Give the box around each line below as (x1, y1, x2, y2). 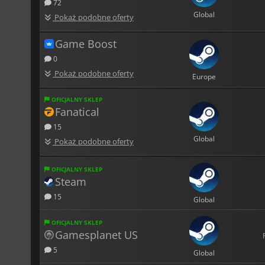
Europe (192, 71, 216, 82)
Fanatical (55, 104, 99, 119)
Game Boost (55, 36, 117, 51)
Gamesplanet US (55, 227, 138, 242)
